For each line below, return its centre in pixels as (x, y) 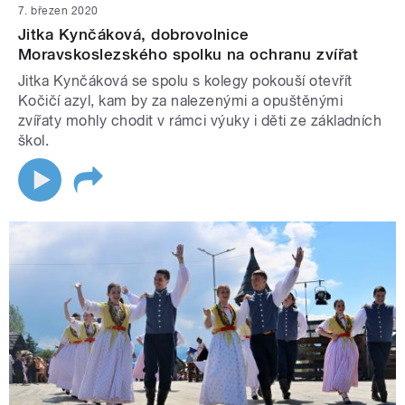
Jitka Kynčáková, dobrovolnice (134, 35)
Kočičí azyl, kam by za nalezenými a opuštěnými (181, 101)
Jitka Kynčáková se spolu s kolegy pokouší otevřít (185, 81)
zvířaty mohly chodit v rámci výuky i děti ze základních (200, 121)
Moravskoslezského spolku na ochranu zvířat (188, 55)
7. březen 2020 (58, 11)
